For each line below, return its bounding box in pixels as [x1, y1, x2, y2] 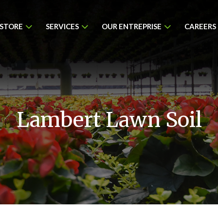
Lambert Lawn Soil [16, 107, 202, 132]
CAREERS [184, 22, 216, 31]
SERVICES [46, 22, 79, 31]
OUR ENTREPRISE [102, 22, 162, 31]
